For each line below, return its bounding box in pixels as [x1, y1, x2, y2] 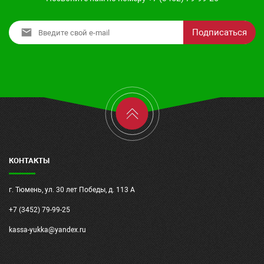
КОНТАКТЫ [9, 156, 49, 165]
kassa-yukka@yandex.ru [9, 226, 86, 234]
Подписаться [192, 27, 247, 38]
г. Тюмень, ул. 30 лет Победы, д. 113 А [9, 186, 135, 194]
